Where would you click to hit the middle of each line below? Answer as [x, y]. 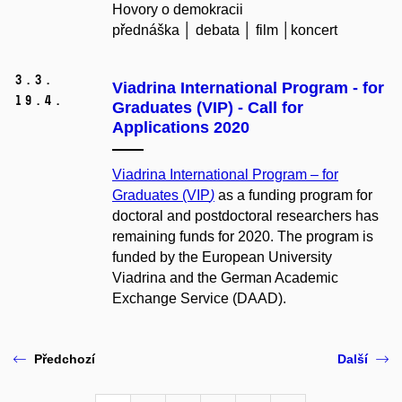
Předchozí [65, 358]
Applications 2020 [181, 128]
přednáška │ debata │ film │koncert [225, 31]
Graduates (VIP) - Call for [208, 108]
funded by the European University [222, 258]
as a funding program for [293, 196]
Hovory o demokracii [178, 10]
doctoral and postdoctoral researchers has [245, 216]
